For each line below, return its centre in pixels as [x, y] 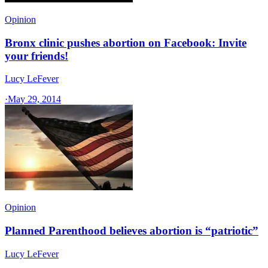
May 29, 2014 [34, 99]
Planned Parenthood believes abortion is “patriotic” [132, 231]
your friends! [36, 56]
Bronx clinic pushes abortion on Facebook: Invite [126, 42]
